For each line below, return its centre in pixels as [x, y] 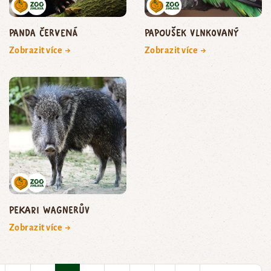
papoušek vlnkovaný [192, 33]
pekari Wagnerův [49, 210]
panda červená [43, 33]
